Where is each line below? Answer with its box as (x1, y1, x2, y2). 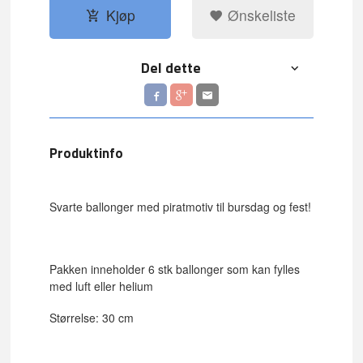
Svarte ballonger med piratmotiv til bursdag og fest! (49, 199, 312, 216)
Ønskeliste (224, 4, 297, 25)
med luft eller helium (49, 278, 154, 295)
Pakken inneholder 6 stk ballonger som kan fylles (49, 261, 301, 278)
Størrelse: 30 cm (49, 309, 135, 326)
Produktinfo (49, 142, 124, 163)
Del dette (141, 57, 202, 79)
